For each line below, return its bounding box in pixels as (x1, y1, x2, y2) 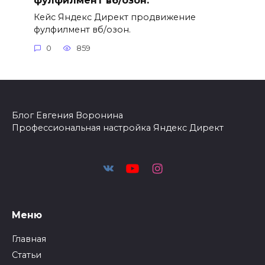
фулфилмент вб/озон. (33, 24, 131, 35)
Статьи (12, 249, 41, 260)
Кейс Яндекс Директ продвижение (33, 11, 196, 22)
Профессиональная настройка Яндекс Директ (12, 122, 224, 133)
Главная (12, 234, 46, 245)
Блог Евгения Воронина (12, 109, 123, 121)
